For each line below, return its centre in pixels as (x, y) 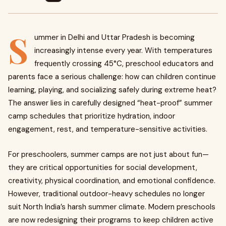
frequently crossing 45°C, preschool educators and (124, 64)
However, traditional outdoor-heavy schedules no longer (106, 194)
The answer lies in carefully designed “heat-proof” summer (110, 103)
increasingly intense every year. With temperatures (123, 50)
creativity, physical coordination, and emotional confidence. (112, 181)
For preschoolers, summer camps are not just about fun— (108, 154)
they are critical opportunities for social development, (103, 167)
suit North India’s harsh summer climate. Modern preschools (112, 207)
